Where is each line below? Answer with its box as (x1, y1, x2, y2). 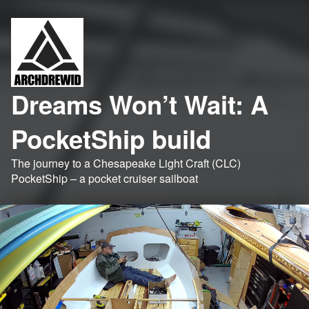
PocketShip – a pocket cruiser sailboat (11, 170, 198, 186)
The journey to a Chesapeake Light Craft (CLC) (11, 154, 241, 171)
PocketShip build (11, 120, 211, 157)
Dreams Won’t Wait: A (11, 86, 268, 122)
